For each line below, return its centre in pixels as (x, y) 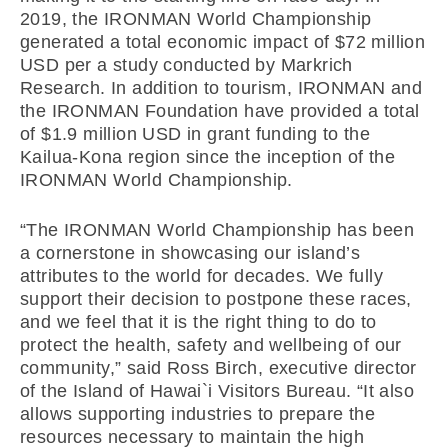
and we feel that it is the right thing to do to (198, 322)
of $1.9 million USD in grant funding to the (195, 134)
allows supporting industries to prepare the (198, 414)
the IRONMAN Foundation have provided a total (220, 111)
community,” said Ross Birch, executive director (218, 368)
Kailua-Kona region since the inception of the (207, 157)
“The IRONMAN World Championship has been (217, 230)
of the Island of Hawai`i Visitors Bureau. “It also (217, 391)
